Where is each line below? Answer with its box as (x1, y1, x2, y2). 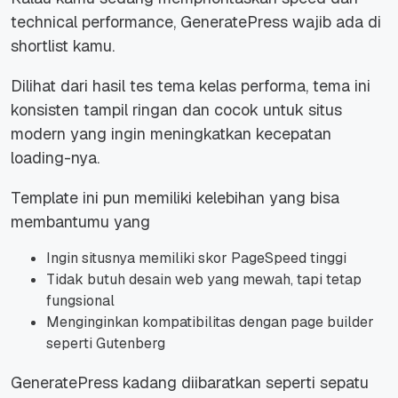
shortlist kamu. (11, 36, 119, 57)
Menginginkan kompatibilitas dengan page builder (46, 313, 374, 332)
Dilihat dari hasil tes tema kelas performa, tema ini (11, 76, 370, 97)
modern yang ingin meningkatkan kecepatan (11, 123, 331, 145)
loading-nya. (11, 147, 99, 169)
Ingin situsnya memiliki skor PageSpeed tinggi (46, 249, 346, 268)
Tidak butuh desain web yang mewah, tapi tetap (46, 270, 362, 290)
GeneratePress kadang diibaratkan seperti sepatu (11, 372, 369, 394)
